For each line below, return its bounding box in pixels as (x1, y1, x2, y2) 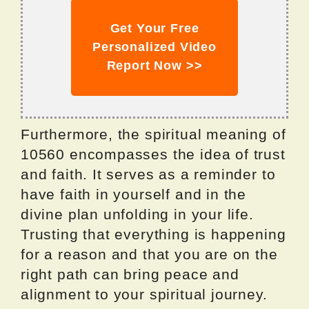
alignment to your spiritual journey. (21, 286, 268, 303)
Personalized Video (92, 40, 217, 54)
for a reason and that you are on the (21, 246, 278, 263)
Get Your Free (110, 21, 199, 36)
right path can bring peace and (21, 266, 239, 283)
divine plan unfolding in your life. (21, 206, 254, 223)
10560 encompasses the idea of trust (21, 146, 286, 163)
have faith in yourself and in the (21, 186, 247, 203)
